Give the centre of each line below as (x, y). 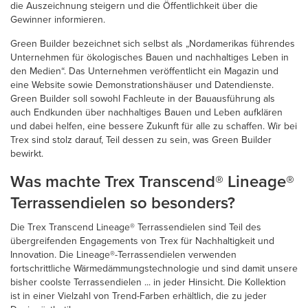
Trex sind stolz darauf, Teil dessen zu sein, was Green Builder (141, 140)
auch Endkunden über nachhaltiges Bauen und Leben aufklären (146, 112)
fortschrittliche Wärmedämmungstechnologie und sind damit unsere (154, 268)
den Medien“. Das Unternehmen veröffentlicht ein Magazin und (144, 71)
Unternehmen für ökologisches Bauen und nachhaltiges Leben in (150, 57)
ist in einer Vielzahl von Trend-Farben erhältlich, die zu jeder (139, 296)
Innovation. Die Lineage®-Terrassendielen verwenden (123, 254)
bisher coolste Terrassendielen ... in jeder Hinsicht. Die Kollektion (148, 282)
